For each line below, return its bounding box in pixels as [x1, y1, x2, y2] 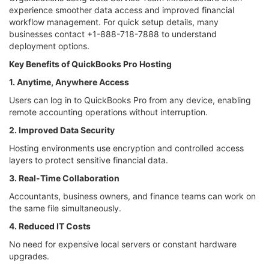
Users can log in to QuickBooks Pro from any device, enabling [9, 94, 251, 105]
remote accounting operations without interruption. [9, 106, 208, 117]
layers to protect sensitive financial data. [9, 154, 168, 165]
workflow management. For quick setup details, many [9, 16, 219, 27]
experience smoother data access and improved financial [9, 4, 234, 15]
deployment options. [9, 40, 89, 51]
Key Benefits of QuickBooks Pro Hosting [9, 58, 172, 69]
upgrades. [9, 250, 49, 261]
